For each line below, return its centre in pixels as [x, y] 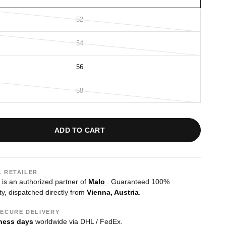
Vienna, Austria [113, 192]
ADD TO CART [80, 130]
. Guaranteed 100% [138, 182]
